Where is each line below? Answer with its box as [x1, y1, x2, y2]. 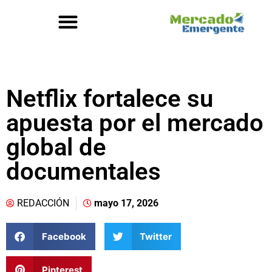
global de [6, 133, 106, 161]
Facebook [41, 230, 86, 242]
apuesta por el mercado [6, 109, 263, 137]
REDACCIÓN [17, 197, 69, 209]
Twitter [140, 230, 172, 242]
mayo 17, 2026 [94, 197, 158, 209]
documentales [6, 157, 161, 186]
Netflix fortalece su [6, 84, 213, 113]
